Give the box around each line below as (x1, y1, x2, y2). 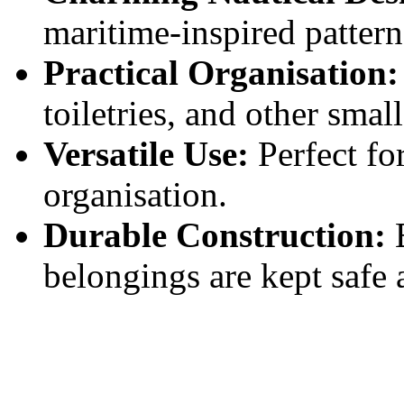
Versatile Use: (43, 133, 249, 173)
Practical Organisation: (43, 52, 399, 92)
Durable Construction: (43, 215, 386, 254)
